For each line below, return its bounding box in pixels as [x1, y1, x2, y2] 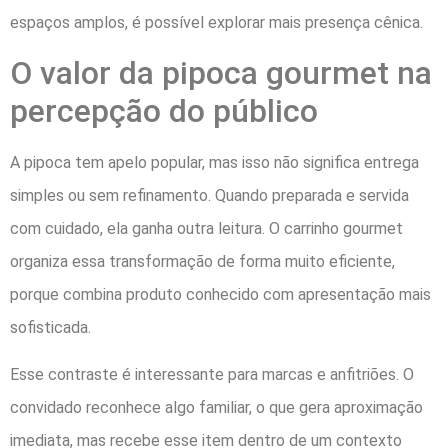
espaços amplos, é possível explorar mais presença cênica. [10, 13, 423, 33]
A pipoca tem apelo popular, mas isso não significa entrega [10, 152, 419, 172]
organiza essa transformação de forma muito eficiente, [10, 251, 395, 271]
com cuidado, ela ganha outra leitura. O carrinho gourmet [10, 218, 403, 238]
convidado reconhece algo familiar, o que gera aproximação [10, 398, 423, 418]
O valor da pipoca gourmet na [10, 53, 432, 92]
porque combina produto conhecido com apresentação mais [10, 284, 431, 304]
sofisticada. [10, 317, 91, 337]
